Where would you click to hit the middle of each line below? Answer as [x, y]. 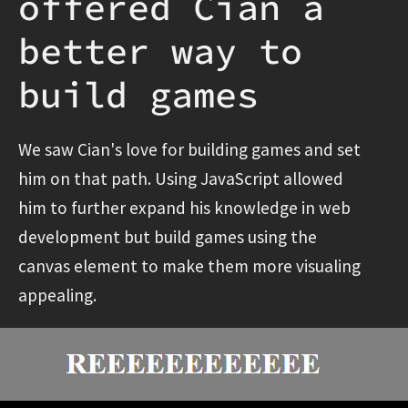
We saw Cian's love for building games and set [189, 149]
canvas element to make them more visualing [189, 265]
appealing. [57, 295]
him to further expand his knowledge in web [184, 207]
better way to [160, 51]
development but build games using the [168, 236]
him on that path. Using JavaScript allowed [181, 178]
